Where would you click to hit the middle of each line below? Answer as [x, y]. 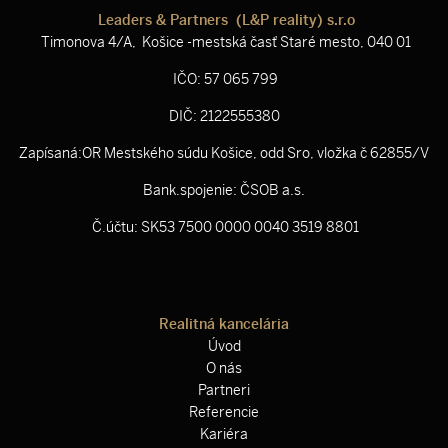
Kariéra [224, 434]
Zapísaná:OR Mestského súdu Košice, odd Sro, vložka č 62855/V [224, 154]
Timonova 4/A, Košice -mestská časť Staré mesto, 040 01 [224, 43]
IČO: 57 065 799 [224, 80]
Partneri [224, 390]
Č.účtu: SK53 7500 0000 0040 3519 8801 [224, 228]
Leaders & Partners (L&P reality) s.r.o [224, 21]
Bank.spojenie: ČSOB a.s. [224, 191]
